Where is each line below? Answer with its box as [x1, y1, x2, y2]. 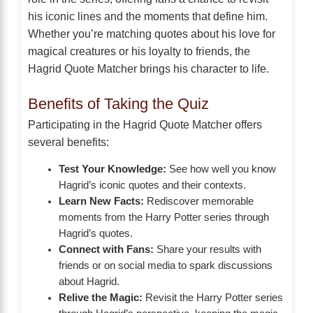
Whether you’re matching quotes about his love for [28, 27, 275, 40]
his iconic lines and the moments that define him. [28, 9, 268, 22]
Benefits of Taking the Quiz [28, 94, 209, 112]
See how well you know [166, 163, 276, 175]
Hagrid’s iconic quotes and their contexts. [58, 179, 246, 191]
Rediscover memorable [143, 195, 254, 207]
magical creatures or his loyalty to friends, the [28, 44, 250, 57]
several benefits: [28, 135, 109, 148]
